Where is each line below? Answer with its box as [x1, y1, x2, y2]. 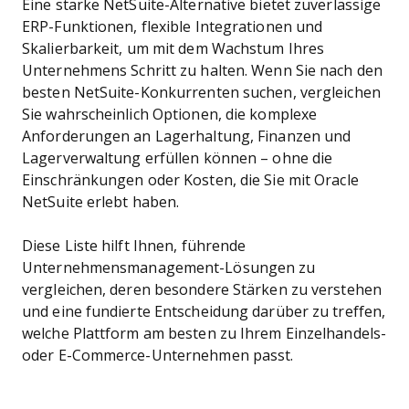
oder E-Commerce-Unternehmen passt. [22, 348, 294, 363]
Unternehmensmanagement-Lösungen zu [22, 260, 316, 276]
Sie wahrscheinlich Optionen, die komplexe [22, 107, 318, 122]
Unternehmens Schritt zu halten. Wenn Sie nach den [22, 63, 383, 79]
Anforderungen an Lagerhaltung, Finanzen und [22, 129, 351, 144]
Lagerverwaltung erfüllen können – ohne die [22, 151, 333, 166]
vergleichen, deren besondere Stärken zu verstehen [22, 282, 382, 298]
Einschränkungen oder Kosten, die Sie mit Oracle [22, 173, 359, 188]
